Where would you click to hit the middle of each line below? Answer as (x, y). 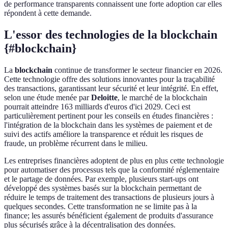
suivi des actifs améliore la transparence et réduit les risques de (104, 134)
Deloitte (104, 98)
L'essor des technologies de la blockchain (111, 35)
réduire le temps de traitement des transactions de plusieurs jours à (109, 197)
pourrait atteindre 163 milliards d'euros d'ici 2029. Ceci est (97, 107)
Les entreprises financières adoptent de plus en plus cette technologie (114, 161)
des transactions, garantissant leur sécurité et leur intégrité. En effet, (111, 89)
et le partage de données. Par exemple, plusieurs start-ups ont (101, 179)
